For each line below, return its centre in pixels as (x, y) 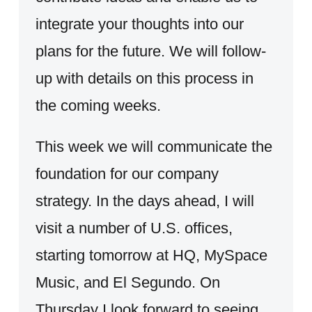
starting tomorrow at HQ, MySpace (151, 255)
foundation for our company (127, 173)
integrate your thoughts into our (139, 24)
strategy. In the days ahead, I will (145, 201)
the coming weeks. (98, 105)
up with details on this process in (144, 78)
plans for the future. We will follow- (150, 51)
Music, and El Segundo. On (127, 282)
